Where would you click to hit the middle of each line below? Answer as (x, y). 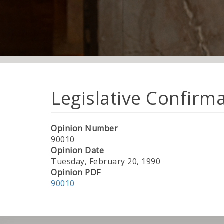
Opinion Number (84, 128)
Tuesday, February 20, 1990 (106, 161)
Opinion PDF (76, 172)
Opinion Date (77, 150)
